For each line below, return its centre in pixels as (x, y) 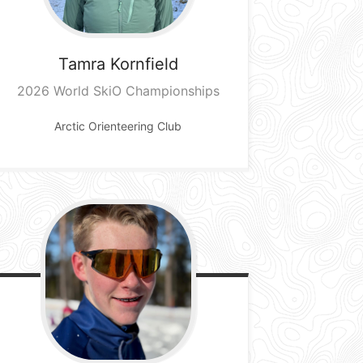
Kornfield (144, 64)
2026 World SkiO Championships (118, 90)
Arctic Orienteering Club (118, 126)
